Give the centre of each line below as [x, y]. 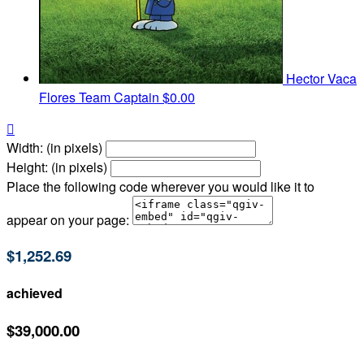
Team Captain [119, 97]
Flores [59, 97]
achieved [35, 293]
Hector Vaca [321, 79]
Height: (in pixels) [57, 167]
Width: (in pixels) [54, 148]
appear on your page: [68, 220]
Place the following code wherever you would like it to [160, 187]
